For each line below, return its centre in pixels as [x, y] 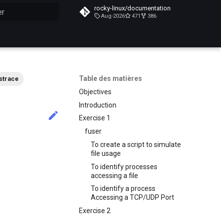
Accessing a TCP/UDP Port [132, 198]
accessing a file [114, 175]
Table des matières [110, 78]
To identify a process [123, 189]
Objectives [95, 92]
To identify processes [124, 166]
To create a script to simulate [136, 144]
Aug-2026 [113, 16]
